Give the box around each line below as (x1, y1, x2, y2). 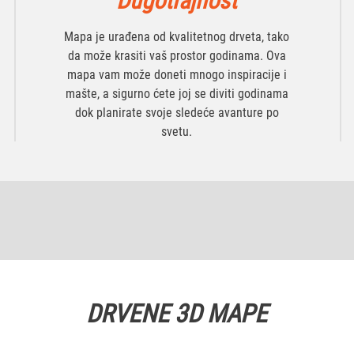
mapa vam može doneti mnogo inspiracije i (66, 67, 287, 82)
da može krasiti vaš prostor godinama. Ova (67, 48, 286, 63)
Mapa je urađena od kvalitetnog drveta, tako (64, 29, 290, 44)
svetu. (161, 124, 193, 139)
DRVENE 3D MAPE (86, 299, 268, 329)
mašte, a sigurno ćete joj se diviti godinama (65, 86, 288, 101)
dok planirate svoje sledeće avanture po (74, 105, 279, 120)
